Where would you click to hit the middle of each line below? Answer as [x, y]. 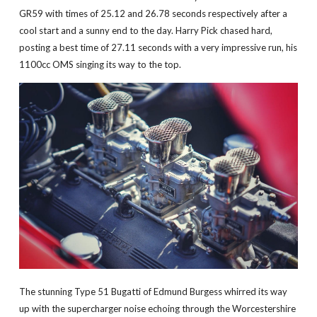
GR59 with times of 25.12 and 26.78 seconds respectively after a [153, 13]
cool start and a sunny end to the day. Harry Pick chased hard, [145, 30]
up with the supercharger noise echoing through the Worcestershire [157, 309]
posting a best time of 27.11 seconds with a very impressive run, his [158, 47]
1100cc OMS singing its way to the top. [100, 64]
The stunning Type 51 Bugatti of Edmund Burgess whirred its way [153, 292]
